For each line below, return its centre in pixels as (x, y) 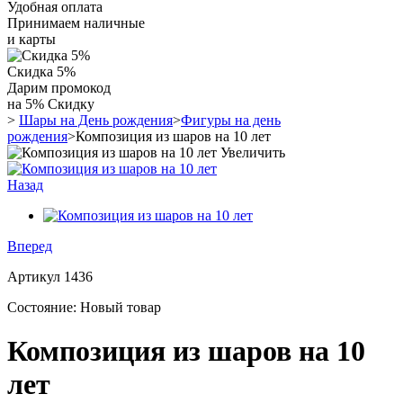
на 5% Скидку (51, 104)
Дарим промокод (59, 88)
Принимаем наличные (76, 23)
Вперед (30, 246)
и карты (31, 39)
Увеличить (253, 152)
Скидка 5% (41, 72)
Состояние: (44, 307)
